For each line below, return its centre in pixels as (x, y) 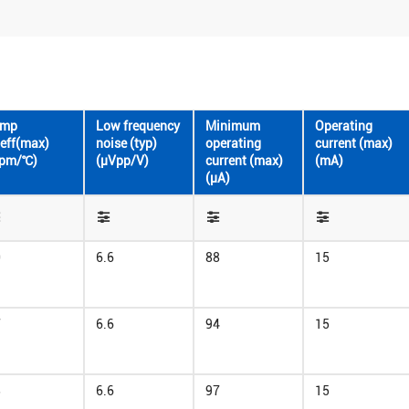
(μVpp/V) (122, 161)
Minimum (233, 126)
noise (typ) (126, 143)
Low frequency (138, 126)
